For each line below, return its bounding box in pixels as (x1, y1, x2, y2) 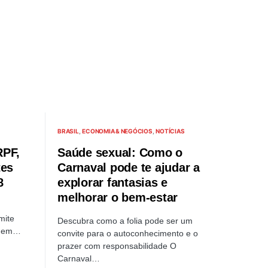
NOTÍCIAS (156, 127, 185, 135)
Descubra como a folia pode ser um (57, 216, 193, 226)
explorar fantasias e (57, 176, 167, 189)
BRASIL (57, 127, 79, 135)
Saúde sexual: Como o (57, 146, 182, 159)
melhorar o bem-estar (57, 191, 178, 204)
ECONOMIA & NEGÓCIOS (82, 127, 153, 135)
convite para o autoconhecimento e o (57, 229, 198, 238)
